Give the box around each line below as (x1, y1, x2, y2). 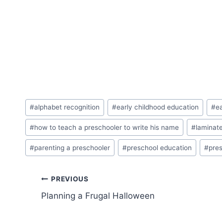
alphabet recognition (34, 103, 100, 111)
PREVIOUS (51, 174, 89, 183)
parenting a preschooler (34, 143, 111, 152)
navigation (41, 194, 111, 211)
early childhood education (116, 103, 199, 111)
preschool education (127, 143, 192, 152)
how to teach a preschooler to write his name (34, 123, 179, 131)
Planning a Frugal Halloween (41, 191, 155, 201)
